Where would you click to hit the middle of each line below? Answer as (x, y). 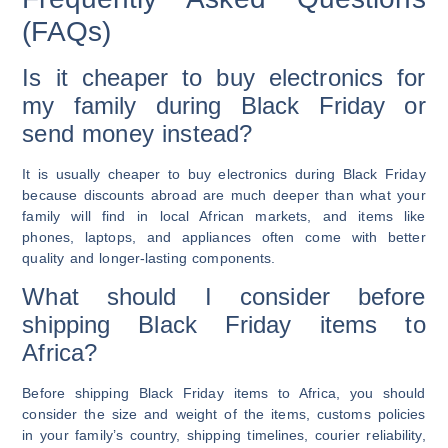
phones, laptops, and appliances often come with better (224, 236)
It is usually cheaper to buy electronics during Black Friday (224, 173)
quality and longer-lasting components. (149, 257)
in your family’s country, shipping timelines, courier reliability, (224, 435)
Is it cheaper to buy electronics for (224, 77)
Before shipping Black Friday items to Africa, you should (224, 393)
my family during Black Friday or (224, 105)
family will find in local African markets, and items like (224, 215)
